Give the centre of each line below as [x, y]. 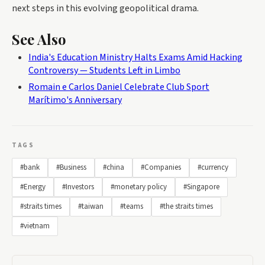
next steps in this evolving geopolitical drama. [105, 8]
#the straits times [186, 206]
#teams [132, 206]
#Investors [78, 187]
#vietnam [35, 226]
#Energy [33, 187]
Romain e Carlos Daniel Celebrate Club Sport [119, 87]
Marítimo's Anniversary [75, 100]
